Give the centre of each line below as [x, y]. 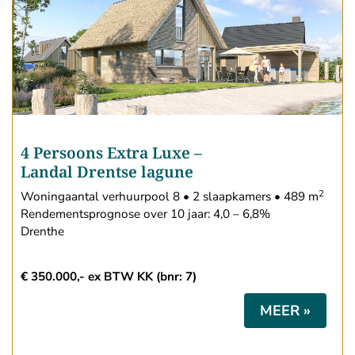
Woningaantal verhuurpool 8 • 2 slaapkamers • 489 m [170, 197]
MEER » [285, 311]
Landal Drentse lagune [107, 172]
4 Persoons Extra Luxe [105, 153]
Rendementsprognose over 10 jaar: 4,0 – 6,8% [145, 214]
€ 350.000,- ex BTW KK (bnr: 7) [109, 277]
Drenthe [42, 232]
